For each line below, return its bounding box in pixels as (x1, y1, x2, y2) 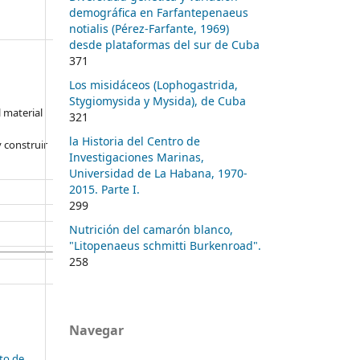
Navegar (69, 321, 124, 339)
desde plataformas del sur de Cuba (69, 36, 260, 52)
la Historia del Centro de (69, 133, 200, 149)
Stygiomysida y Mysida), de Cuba (69, 92, 246, 108)
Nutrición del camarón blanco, (69, 221, 233, 237)
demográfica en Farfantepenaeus (69, 4, 248, 20)
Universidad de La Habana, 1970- (69, 165, 247, 181)
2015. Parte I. (69, 181, 140, 197)
